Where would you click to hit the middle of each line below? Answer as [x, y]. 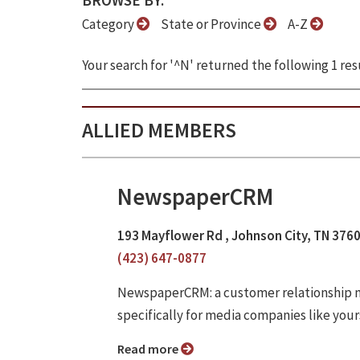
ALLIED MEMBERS [159, 130]
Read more [153, 349]
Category [109, 24]
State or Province [212, 24]
